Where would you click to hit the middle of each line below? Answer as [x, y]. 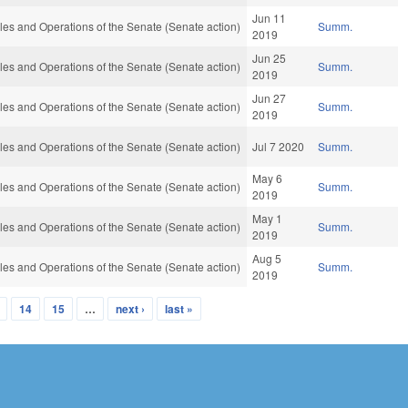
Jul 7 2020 [279, 147]
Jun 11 [270, 18]
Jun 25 [270, 58]
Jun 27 [270, 98]
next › [131, 309]
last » [179, 309]
